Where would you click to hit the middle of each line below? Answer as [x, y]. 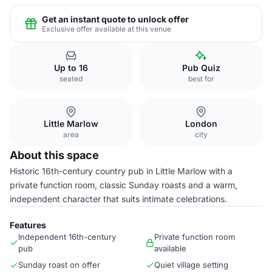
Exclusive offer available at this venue [107, 29]
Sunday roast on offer [59, 265]
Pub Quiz [201, 68]
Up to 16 [71, 68]
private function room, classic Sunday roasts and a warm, [124, 185]
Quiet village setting [191, 265]
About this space [54, 155]
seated [71, 79]
